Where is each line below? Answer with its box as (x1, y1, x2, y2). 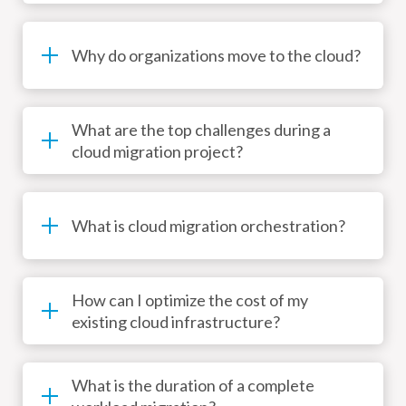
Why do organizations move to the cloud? (72, 45, 361, 66)
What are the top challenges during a (72, 120, 331, 140)
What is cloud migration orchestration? (72, 216, 345, 237)
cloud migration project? (184, 141, 243, 162)
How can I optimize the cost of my (72, 290, 308, 311)
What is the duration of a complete (72, 375, 314, 396)
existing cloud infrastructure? (72, 312, 280, 333)
